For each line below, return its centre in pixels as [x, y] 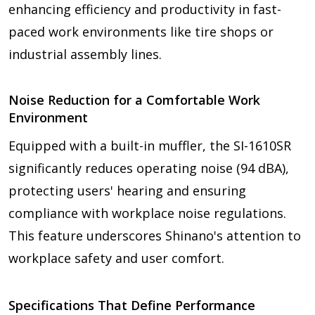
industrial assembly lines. [85, 54]
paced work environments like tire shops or [141, 31]
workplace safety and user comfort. [116, 258]
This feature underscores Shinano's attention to [155, 235]
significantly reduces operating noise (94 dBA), [149, 168]
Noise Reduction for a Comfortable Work [134, 99]
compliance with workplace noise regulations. [147, 213]
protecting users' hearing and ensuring [127, 190]
